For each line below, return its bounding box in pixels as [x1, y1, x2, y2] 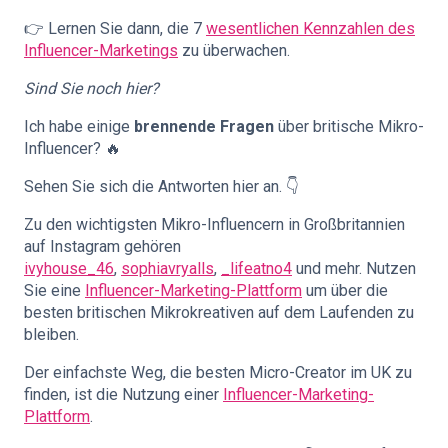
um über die [302, 281, 388, 300]
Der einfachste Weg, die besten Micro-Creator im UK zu [24, 363, 412, 382]
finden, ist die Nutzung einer [24, 385, 223, 404]
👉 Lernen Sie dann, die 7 [24, 19, 206, 38]
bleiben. [24, 325, 79, 344]
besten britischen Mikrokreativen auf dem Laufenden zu [24, 303, 414, 322]
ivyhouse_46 [24, 259, 114, 278]
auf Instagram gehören [24, 237, 181, 256]
